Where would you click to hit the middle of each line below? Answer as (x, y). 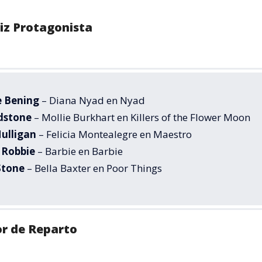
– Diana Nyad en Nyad (92, 100)
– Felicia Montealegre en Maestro (114, 134)
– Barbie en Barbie (79, 151)
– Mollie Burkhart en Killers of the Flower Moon (141, 117)
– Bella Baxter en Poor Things (93, 168)
